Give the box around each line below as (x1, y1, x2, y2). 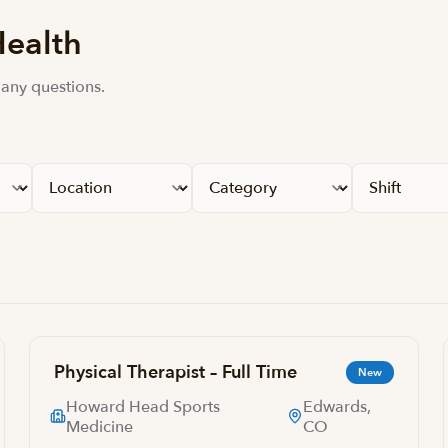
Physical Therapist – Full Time (54, 360, 298, 385)
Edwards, (302, 396, 371, 418)
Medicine (66, 416, 134, 438)
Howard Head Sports (66, 396, 221, 418)
